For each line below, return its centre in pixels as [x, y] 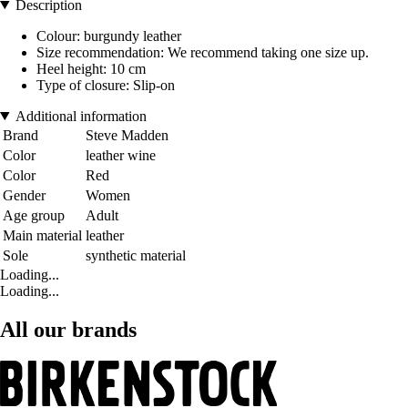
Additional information [81, 116]
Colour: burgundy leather [109, 36]
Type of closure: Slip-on [106, 85]
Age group [34, 215]
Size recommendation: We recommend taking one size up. [203, 52]
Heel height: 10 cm [91, 68]
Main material [42, 235]
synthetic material [136, 255]
